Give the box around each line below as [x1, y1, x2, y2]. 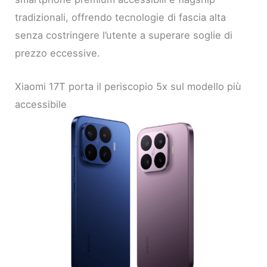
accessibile [15, 98, 67, 111]
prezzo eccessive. [15, 46, 101, 59]
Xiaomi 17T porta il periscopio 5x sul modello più [15, 80, 242, 93]
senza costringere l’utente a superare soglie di [15, 29, 233, 41]
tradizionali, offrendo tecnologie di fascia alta [15, 11, 226, 23]
